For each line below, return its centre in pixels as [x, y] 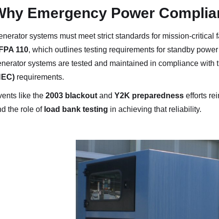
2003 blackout [71, 96]
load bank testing [76, 109]
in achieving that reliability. [154, 109]
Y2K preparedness [149, 96]
